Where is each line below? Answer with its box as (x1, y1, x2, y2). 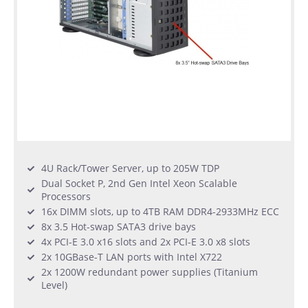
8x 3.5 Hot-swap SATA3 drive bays (41, 220, 196, 234)
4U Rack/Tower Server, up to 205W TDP (41, 162, 219, 175)
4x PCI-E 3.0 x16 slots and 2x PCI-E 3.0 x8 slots (41, 235, 250, 249)
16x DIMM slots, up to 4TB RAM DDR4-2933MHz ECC (41, 205, 279, 219)
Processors (41, 190, 91, 203)
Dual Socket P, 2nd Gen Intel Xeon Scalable (41, 177, 237, 190)
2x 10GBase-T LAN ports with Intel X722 (41, 250, 222, 264)
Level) (41, 278, 67, 292)
